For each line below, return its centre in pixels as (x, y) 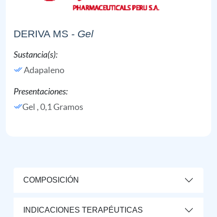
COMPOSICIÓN (51, 180)
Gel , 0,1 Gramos (53, 106)
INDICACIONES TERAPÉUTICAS (83, 210)
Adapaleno (44, 70)
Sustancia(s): (36, 54)
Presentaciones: (41, 91)
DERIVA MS (41, 33)
